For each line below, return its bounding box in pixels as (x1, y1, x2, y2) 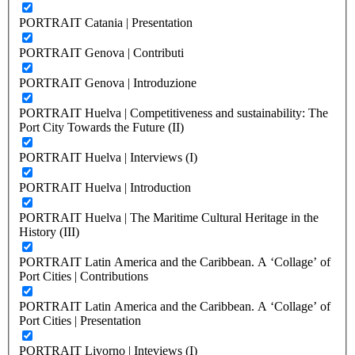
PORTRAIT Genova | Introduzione (19, 75, 197, 90)
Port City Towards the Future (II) (19, 120, 184, 134)
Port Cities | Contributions (19, 269, 148, 283)
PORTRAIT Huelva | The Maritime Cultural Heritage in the (19, 210, 319, 224)
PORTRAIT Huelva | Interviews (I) (19, 150, 197, 164)
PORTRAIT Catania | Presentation (19, 15, 193, 29)
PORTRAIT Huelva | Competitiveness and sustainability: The (19, 105, 328, 120)
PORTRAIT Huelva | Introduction (19, 180, 191, 194)
